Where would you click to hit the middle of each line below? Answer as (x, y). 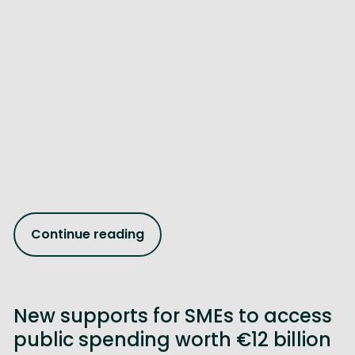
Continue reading (88, 235)
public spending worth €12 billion (173, 339)
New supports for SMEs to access (173, 315)
